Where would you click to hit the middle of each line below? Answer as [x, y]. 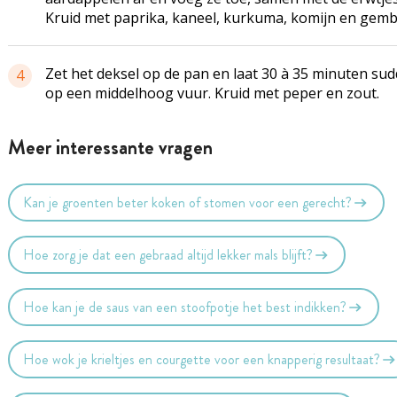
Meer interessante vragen [110, 148]
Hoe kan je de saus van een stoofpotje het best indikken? [185, 307]
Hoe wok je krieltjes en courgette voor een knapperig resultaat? [202, 359]
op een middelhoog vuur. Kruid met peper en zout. [212, 93]
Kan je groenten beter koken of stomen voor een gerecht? [188, 202]
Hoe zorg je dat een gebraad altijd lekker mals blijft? [168, 254]
